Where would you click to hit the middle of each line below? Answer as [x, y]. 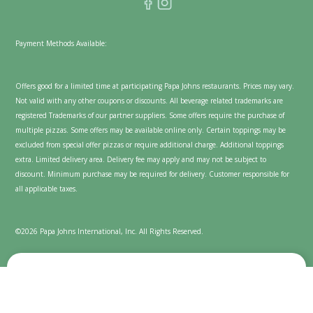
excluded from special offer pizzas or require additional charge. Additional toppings [150, 144]
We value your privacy [94, 274]
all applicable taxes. [47, 188]
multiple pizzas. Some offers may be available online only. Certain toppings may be [151, 130]
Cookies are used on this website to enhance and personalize [153, 296]
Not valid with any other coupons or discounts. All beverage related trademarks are [150, 100]
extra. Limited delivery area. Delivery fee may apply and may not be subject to [141, 159]
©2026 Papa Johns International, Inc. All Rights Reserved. [110, 231]
